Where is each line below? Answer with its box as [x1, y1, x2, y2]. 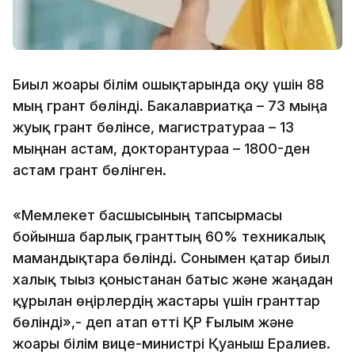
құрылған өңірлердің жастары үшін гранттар [13, 292, 320, 309]
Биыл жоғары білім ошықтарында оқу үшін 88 [13, 75, 324, 93]
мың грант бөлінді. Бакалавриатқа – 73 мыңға [13, 97, 327, 114]
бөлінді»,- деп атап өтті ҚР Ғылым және [13, 313, 294, 330]
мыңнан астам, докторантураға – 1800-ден [13, 139, 310, 157]
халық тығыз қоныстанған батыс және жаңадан [13, 270, 333, 288]
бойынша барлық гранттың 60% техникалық [13, 227, 325, 245]
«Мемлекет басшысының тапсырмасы [13, 206, 282, 223]
